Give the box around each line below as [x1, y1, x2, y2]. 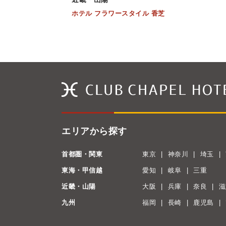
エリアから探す [62, 126, 127, 136]
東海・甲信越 [62, 166, 102, 174]
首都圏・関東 [62, 150, 102, 158]
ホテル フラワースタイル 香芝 [72, 10, 165, 17]
